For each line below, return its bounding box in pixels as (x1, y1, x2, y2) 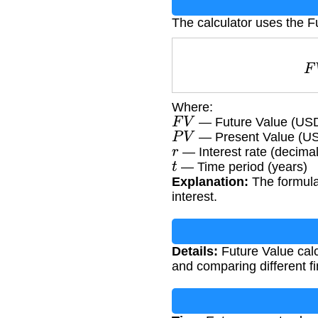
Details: (172, 244, 218, 259)
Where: (172, 100, 213, 115)
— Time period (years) (177, 160, 307, 175)
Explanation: (172, 175, 248, 190)
